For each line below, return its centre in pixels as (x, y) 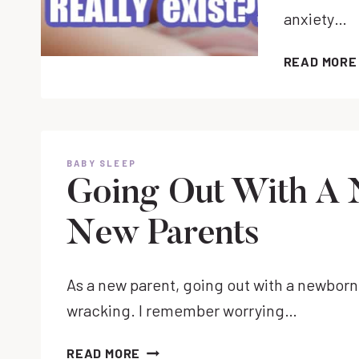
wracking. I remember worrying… (182, 311)
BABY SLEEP (101, 163)
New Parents (163, 236)
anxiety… (315, 18)
